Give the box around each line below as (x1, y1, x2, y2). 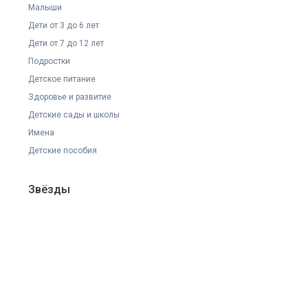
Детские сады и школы (28, 110, 120, 120)
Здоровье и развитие (28, 92, 112, 102)
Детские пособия (28, 146, 98, 155)
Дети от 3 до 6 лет (28, 21, 100, 30)
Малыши (28, 3, 63, 12)
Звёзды (28, 183, 71, 196)
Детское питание (28, 74, 96, 84)
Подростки (28, 56, 71, 66)
